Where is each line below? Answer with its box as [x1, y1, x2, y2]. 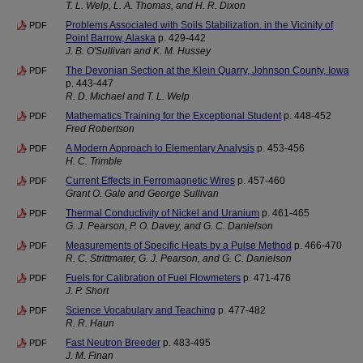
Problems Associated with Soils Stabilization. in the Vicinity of [66, 19, 333, 31]
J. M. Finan [66, 350, 113, 361]
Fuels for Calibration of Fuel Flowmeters [66, 272, 241, 284]
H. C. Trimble [66, 156, 122, 167]
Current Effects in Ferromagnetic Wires [66, 175, 235, 186]
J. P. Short [66, 285, 109, 297]
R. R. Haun [66, 318, 114, 329]
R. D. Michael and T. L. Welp [66, 91, 190, 102]
